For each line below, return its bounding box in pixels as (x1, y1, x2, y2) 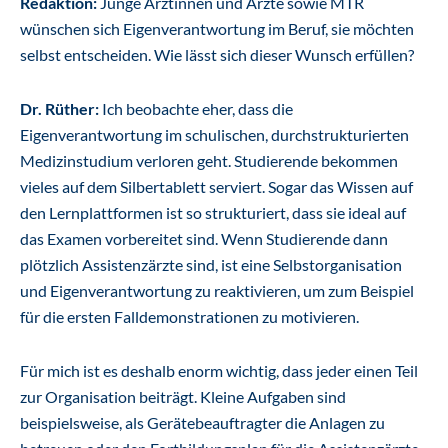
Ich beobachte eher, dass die (99, 99, 293, 118)
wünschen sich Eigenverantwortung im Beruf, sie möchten (20, 19, 414, 38)
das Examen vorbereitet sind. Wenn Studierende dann (20, 229, 388, 248)
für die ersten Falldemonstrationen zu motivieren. (20, 307, 359, 326)
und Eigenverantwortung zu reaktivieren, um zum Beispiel (20, 281, 414, 300)
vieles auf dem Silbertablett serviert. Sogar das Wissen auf (20, 177, 413, 196)
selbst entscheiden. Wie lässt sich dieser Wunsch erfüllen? (20, 45, 414, 64)
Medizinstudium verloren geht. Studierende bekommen (20, 151, 398, 170)
